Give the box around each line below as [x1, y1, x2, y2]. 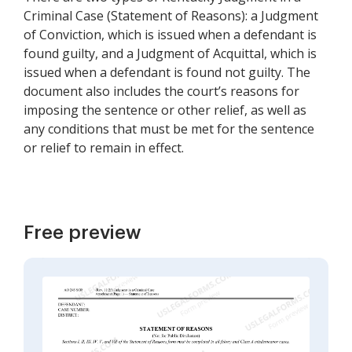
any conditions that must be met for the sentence [24, 120, 314, 137]
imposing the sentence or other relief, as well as [24, 101, 306, 119]
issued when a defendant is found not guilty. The [24, 64, 310, 81]
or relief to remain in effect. [24, 139, 184, 156]
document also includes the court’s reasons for [24, 82, 299, 100]
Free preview [24, 223, 141, 242]
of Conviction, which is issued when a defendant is [24, 26, 317, 43]
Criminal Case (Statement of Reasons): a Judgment [24, 7, 318, 24]
